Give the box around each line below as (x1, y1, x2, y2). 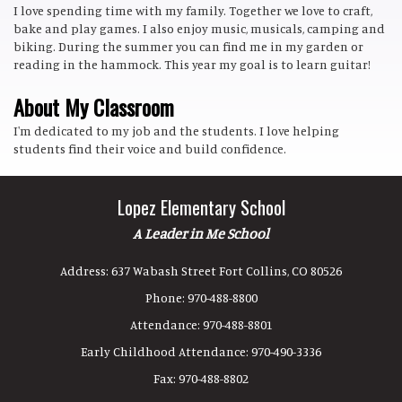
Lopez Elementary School (117, 193, 285, 221)
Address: (60, 263, 111, 278)
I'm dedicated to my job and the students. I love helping (13, 123, 339, 138)
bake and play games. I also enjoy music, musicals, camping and (13, 21, 385, 36)
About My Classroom (13, 91, 174, 123)
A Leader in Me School (133, 224, 269, 242)
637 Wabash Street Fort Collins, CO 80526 (111, 263, 342, 278)
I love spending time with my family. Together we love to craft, (13, 3, 372, 18)
